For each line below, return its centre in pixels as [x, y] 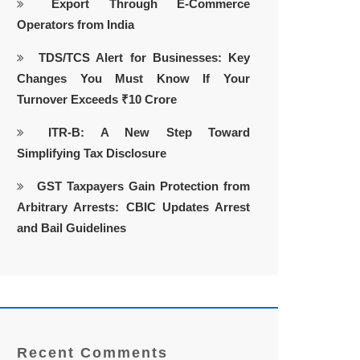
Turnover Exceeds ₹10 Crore [97, 99]
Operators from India [76, 25]
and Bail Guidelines [72, 228]
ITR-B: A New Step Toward [149, 132]
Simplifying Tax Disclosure [92, 153]
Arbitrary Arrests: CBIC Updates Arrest [133, 207]
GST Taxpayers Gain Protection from [143, 186]
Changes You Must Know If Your [133, 78]
